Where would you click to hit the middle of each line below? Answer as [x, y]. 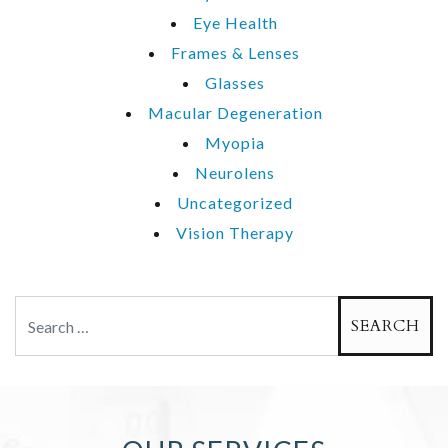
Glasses [235, 83]
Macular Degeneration [235, 113]
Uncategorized [235, 203]
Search [40, 310]
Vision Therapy [235, 233]
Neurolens [235, 173]
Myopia [235, 143]
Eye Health [235, 23]
